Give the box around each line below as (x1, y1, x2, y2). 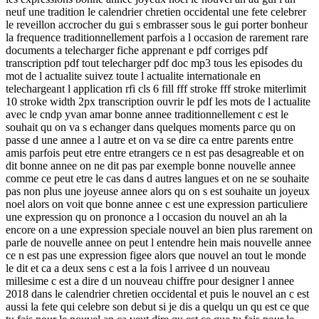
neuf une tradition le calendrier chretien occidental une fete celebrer (6, 5, 306, 18)
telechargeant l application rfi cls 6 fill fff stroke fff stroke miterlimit (6, 82, 306, 95)
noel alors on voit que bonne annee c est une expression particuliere (6, 197, 308, 210)
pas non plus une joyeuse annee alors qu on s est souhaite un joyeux (6, 184, 310, 197)
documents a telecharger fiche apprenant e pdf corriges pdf (6, 43, 268, 56)
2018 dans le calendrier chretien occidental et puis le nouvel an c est (6, 287, 309, 300)
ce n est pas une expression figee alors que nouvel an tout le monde (6, 249, 306, 261)
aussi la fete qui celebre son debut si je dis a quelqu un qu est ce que (6, 300, 309, 313)
